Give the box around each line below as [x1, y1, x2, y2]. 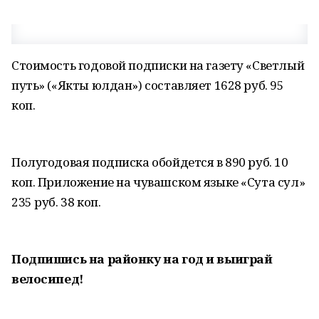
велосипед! [11, 271, 83, 287]
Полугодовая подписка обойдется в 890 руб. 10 [11, 154, 288, 170]
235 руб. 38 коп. [11, 194, 101, 210]
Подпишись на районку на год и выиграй [11, 251, 273, 267]
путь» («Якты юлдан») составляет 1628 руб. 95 [11, 77, 284, 93]
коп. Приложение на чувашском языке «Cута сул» [11, 174, 305, 190]
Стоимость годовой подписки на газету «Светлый [11, 57, 305, 73]
